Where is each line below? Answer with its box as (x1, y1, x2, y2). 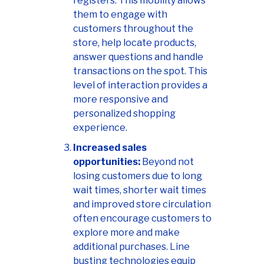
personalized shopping (73, 108, 176, 120)
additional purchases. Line (73, 241, 190, 253)
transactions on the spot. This (73, 65, 207, 77)
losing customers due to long (73, 170, 202, 182)
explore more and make (73, 227, 180, 239)
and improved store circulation (73, 199, 211, 210)
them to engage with (73, 9, 167, 21)
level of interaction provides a (73, 80, 207, 91)
